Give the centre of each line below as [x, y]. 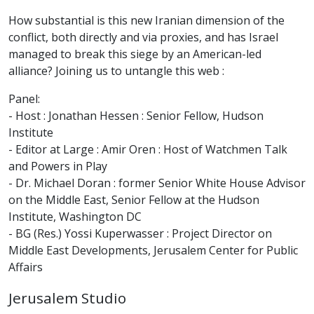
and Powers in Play [58, 166]
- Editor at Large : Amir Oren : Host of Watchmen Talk [148, 149]
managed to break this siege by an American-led [135, 54]
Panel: [24, 98]
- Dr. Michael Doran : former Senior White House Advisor [157, 183]
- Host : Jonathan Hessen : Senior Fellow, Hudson [136, 115]
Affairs [26, 267]
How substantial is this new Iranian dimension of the [146, 20]
